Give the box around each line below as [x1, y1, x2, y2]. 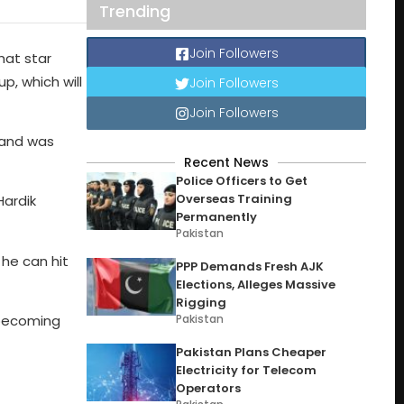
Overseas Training [176, 190, 293, 207]
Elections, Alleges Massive [176, 276, 336, 293]
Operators [176, 380, 242, 397]
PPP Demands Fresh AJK [176, 258, 325, 275]
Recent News [184, 153, 269, 171]
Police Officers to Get [176, 172, 308, 189]
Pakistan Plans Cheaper [176, 344, 327, 361]
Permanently [176, 208, 258, 225]
